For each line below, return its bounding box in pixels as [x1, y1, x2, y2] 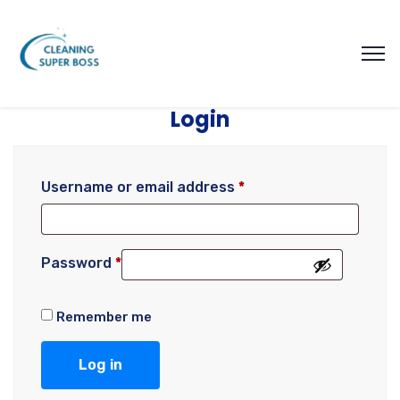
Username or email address [41, 179, 238, 196]
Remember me [56, 309, 152, 325]
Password [41, 254, 115, 271]
